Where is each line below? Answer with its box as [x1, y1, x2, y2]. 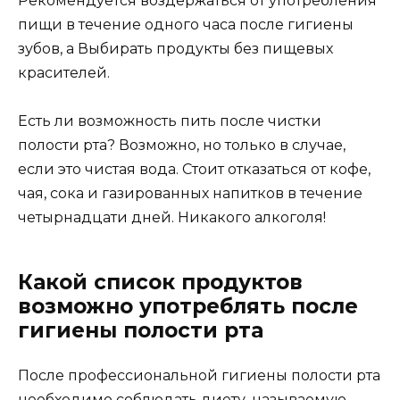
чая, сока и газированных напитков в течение [18, 185, 362, 203]
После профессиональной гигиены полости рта [18, 367, 380, 385]
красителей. [18, 64, 110, 82]
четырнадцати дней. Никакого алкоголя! [18, 209, 326, 227]
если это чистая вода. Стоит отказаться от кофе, [18, 161, 371, 179]
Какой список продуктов [18, 270, 303, 296]
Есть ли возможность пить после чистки [18, 112, 321, 130]
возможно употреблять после [18, 294, 358, 320]
